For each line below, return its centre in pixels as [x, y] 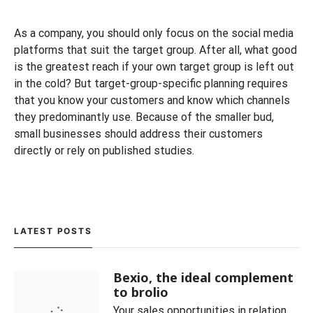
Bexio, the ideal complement [204, 277]
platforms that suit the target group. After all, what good [155, 50]
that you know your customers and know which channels [152, 100]
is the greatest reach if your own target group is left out [154, 67]
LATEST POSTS [53, 231]
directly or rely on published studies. [104, 151]
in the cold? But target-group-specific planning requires [151, 83]
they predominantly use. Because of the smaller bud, [144, 117]
